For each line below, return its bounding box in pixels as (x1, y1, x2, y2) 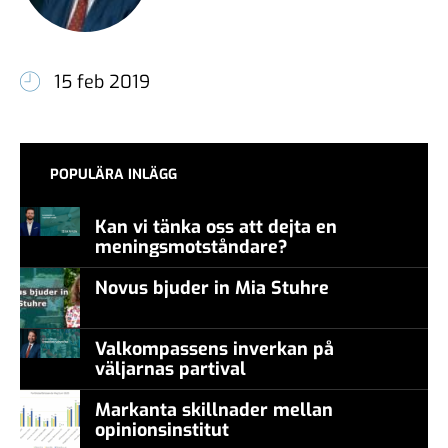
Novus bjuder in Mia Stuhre (95, 275, 339, 300)
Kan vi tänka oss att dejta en (95, 214, 337, 239)
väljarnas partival (95, 356, 246, 381)
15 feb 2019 (54, 70, 150, 95)
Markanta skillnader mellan (95, 397, 333, 422)
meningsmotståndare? (95, 234, 288, 259)
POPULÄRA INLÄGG (50, 164, 177, 184)
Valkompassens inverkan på (95, 336, 334, 361)
